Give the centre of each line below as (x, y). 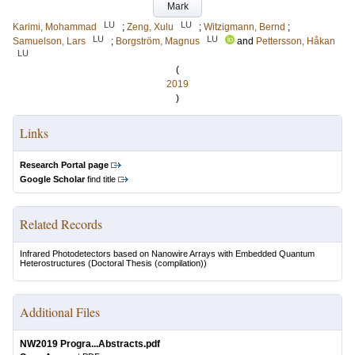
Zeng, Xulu (150, 27)
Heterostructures (53, 263)
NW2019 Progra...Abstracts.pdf (90, 344)
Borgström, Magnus (158, 41)
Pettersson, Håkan (296, 41)
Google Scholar (52, 179)
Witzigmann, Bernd (244, 27)
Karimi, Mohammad (55, 27)
